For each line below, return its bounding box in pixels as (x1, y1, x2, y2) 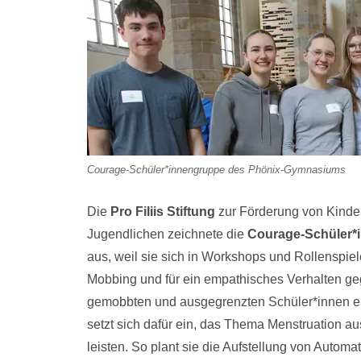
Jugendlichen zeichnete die (86, 227, 247, 242)
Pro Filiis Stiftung (110, 205, 215, 219)
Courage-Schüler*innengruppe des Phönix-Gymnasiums (86, 164, 346, 176)
